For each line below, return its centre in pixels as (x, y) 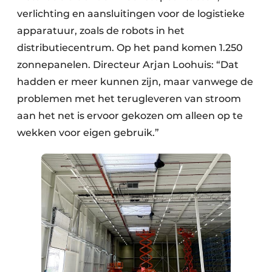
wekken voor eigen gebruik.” (88, 133)
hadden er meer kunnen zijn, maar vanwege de (135, 82)
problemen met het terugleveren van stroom (129, 99)
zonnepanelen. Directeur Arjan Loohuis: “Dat (128, 65)
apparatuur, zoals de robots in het (101, 31)
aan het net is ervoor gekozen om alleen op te (130, 116)
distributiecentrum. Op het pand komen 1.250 (130, 48)
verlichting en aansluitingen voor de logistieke (131, 14)
